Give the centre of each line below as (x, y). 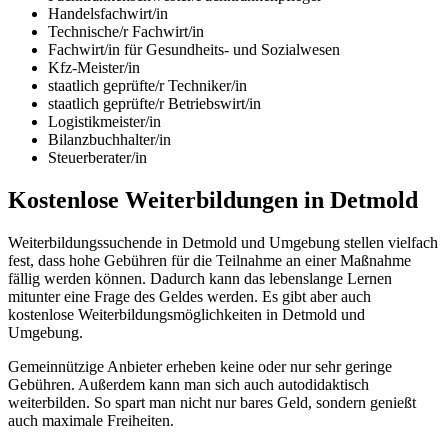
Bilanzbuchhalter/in (109, 140)
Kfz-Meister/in (94, 68)
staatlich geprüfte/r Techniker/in (147, 86)
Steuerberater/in (97, 158)
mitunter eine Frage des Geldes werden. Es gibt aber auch (189, 296)
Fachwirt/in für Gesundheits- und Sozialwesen (194, 50)
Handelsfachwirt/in (108, 14)
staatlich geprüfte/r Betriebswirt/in (154, 104)
